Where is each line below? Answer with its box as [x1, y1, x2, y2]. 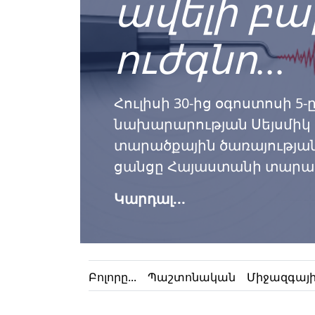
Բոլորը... [89, 269, 136, 285]
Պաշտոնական [147, 269, 236, 285]
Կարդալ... [114, 189, 186, 208]
